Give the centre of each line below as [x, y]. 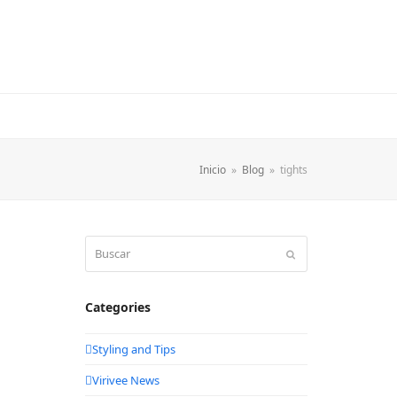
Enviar [308, 253]
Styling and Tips [133, 349]
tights [294, 169]
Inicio [213, 169]
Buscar [101, 244]
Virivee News [125, 380]
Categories [117, 307]
